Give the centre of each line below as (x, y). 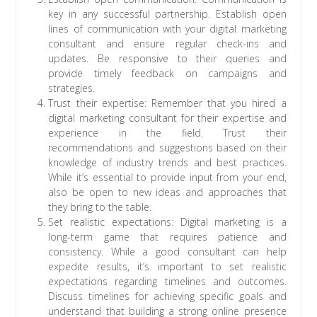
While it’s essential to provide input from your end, (167, 178)
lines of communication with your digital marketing (167, 29)
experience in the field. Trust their (167, 133)
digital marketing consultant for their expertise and (167, 118)
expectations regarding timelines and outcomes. (167, 282)
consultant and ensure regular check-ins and (167, 44)
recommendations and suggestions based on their (167, 148)
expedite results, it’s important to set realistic (167, 267)
